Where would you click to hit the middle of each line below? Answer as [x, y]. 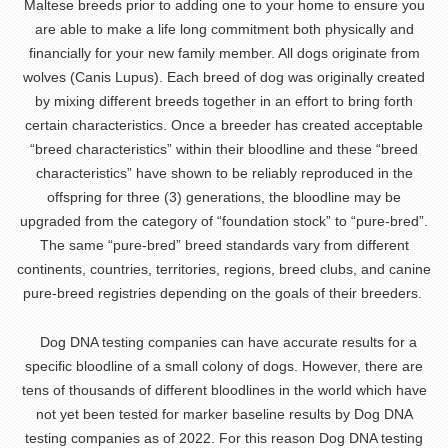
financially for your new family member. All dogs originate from [224, 53]
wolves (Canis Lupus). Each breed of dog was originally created [224, 77]
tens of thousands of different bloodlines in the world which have [224, 390]
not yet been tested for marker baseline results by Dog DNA [224, 414]
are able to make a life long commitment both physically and [224, 29]
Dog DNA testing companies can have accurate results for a [224, 342]
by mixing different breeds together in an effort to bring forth [224, 101]
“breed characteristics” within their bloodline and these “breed [224, 149]
